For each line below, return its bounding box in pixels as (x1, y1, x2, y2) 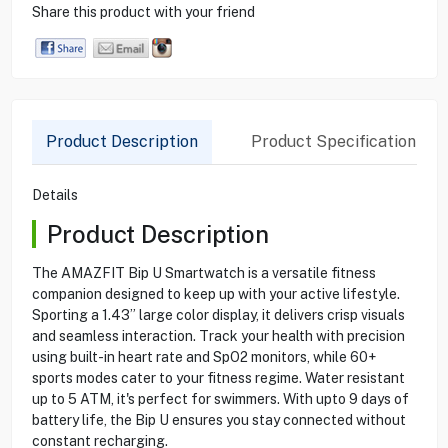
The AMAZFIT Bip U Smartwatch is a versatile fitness (31, 264, 376, 281)
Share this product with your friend (31, 3, 255, 20)
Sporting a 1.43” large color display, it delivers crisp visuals (31, 306, 405, 323)
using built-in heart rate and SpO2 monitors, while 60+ (31, 348, 376, 365)
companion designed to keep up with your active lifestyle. (31, 285, 400, 302)
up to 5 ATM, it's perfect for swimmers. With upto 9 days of (31, 390, 409, 407)
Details (31, 186, 78, 203)
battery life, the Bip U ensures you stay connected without (31, 411, 406, 428)
